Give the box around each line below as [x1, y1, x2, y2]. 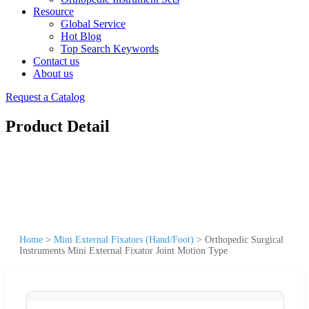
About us [33, 68, 73, 79]
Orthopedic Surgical [205, 234, 283, 245]
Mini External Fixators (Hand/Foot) [54, 234, 194, 245]
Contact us [33, 55, 79, 67]
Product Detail [6, 117, 110, 135]
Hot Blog [61, 30, 101, 42]
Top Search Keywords [61, 43, 159, 54]
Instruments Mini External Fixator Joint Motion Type [19, 245, 228, 256]
